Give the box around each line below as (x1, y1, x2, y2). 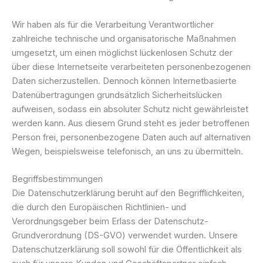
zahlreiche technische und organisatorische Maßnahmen (12, 33, 236, 44)
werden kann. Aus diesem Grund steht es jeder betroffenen (12, 117, 249, 129)
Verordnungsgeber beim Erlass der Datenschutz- (12, 215, 208, 227)
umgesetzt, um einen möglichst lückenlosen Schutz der (12, 47, 232, 58)
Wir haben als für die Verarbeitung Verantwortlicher (12, 19, 214, 30)
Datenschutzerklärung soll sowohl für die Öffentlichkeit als (12, 244, 242, 255)
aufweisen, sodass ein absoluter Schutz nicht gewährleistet (12, 103, 248, 114)
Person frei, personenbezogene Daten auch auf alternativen (12, 131, 251, 143)
